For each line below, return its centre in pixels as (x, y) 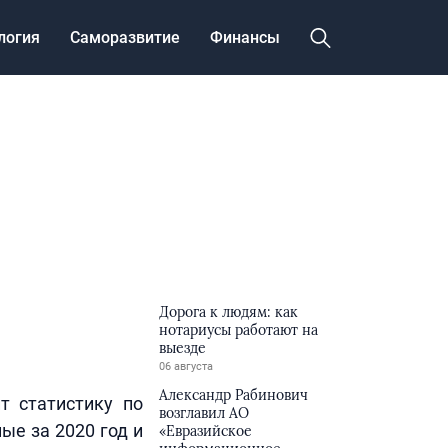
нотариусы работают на (239, 330)
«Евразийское (206, 431)
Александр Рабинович (234, 395)
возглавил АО (204, 413)
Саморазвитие (125, 37)
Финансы (245, 37)
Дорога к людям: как (229, 312)
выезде (183, 348)
